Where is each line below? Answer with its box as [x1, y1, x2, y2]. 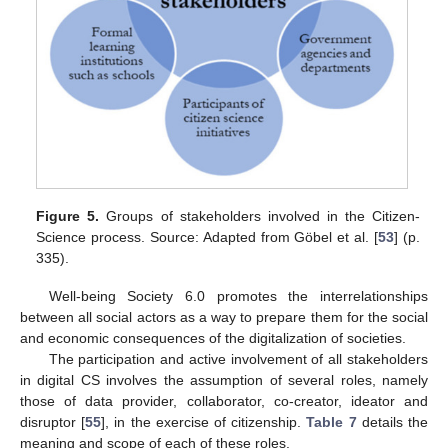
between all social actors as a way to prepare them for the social [20, 309, 428, 326]
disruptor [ [20, 414, 86, 431]
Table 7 [306, 414, 357, 431]
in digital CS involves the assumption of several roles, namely [20, 372, 428, 389]
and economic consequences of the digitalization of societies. [20, 330, 406, 347]
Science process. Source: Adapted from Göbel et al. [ [36, 229, 379, 246]
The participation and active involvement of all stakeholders [48, 351, 428, 368]
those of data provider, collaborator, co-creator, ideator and [20, 393, 428, 410]
